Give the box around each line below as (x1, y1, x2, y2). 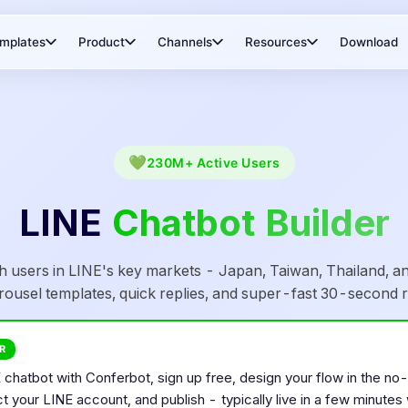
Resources (245, 35, 307, 49)
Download (340, 35, 398, 49)
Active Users (196, 154, 280, 170)
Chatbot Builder (111, 200, 390, 245)
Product (78, 35, 125, 49)
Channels (158, 35, 212, 49)
